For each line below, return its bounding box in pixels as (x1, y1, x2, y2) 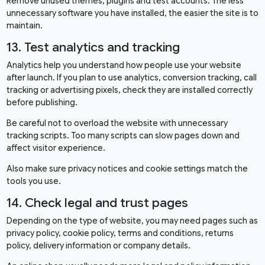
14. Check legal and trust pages (6, 195, 188, 211)
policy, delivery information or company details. (6, 240, 190, 251)
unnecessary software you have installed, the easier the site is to (6, 8, 258, 19)
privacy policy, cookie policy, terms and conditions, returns (6, 228, 234, 239)
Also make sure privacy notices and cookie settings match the (6, 163, 248, 174)
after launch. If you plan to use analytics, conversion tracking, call (6, 72, 257, 83)
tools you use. (6, 176, 61, 187)
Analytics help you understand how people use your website (6, 60, 241, 71)
